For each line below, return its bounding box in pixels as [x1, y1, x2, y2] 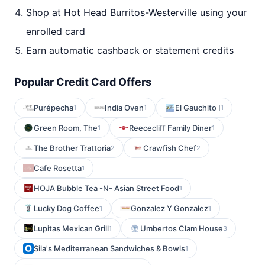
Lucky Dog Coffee [34, 203, 99, 213]
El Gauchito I [175, 103, 221, 112]
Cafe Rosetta [34, 163, 82, 173]
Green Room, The [34, 123, 98, 132]
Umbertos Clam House [140, 224, 223, 233]
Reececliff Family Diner [129, 123, 212, 132]
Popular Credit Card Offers [14, 76, 151, 88]
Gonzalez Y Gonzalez [131, 203, 208, 213]
